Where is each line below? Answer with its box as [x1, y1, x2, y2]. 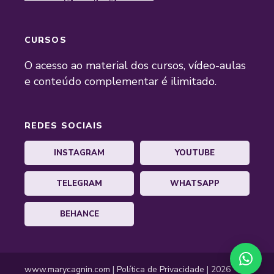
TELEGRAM [56, 178, 102, 190]
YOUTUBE [175, 147, 215, 159]
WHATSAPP [170, 178, 220, 190]
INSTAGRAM [54, 147, 105, 159]
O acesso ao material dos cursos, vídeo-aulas [24, 58, 246, 73]
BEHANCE [59, 209, 99, 220]
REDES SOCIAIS [24, 120, 103, 132]
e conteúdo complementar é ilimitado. [24, 74, 217, 89]
